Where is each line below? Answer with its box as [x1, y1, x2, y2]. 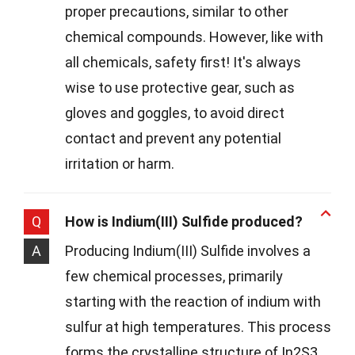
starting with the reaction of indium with [65, 292, 321, 310]
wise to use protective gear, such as [65, 78, 295, 96]
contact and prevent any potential [65, 129, 281, 147]
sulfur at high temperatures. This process [65, 318, 331, 335]
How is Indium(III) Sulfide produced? [65, 212, 303, 230]
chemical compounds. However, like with [65, 28, 323, 45]
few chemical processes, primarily [65, 267, 283, 284]
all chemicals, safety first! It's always [65, 53, 301, 71]
